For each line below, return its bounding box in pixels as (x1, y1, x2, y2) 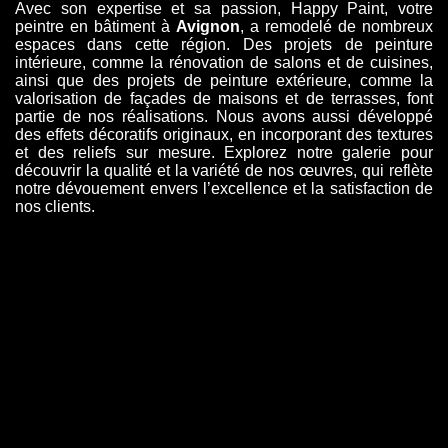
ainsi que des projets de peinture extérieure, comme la (15, 71, 433, 89)
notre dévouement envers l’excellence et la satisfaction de (15, 179, 433, 197)
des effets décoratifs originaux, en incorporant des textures (15, 125, 433, 143)
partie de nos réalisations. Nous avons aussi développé (15, 107, 433, 125)
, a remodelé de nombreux (240, 17, 433, 35)
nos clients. (15, 197, 95, 215)
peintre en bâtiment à (15, 17, 176, 35)
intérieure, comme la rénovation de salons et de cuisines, (15, 53, 433, 71)
